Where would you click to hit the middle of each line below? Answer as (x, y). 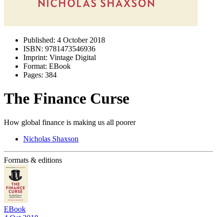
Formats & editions (33, 160)
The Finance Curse (67, 99)
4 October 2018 (80, 40)
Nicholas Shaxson (51, 139)
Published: (39, 40)
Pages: (33, 75)
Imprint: (35, 57)
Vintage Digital (72, 57)
